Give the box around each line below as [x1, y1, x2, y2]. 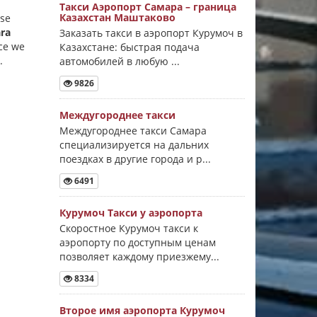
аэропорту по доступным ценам [59, 236, 216, 249]
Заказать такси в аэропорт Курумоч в [59, 25, 243, 40]
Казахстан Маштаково [59, 10, 175, 24]
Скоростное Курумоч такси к [59, 221, 198, 235]
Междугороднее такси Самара [59, 123, 207, 137]
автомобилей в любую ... [59, 54, 180, 68]
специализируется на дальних [59, 137, 209, 151]
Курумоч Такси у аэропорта [59, 206, 202, 219]
